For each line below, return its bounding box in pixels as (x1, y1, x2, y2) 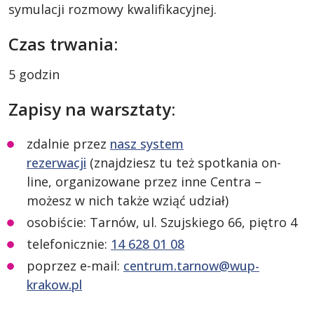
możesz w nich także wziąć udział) (27, 192, 228, 209)
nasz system (110, 135, 184, 152)
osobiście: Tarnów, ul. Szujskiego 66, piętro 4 (27, 214, 297, 231)
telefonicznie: (27, 235, 111, 252)
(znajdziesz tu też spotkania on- (86, 154, 281, 171)
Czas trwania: (8, 32, 118, 55)
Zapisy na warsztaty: (8, 97, 175, 121)
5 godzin (8, 66, 60, 83)
